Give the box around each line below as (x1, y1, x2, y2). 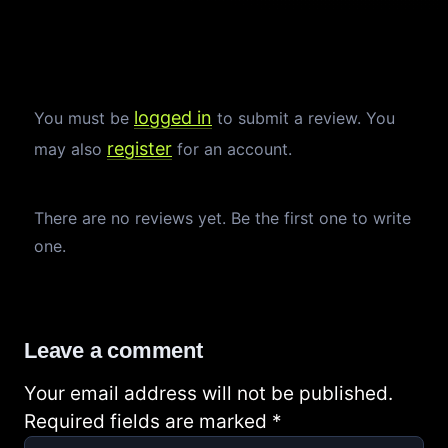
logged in (134, 107, 212, 129)
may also (34, 139, 107, 160)
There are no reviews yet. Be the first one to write (34, 208, 411, 229)
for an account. (172, 139, 292, 160)
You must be (34, 108, 134, 129)
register (107, 138, 172, 160)
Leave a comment (24, 338, 203, 364)
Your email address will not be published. (24, 382, 393, 406)
